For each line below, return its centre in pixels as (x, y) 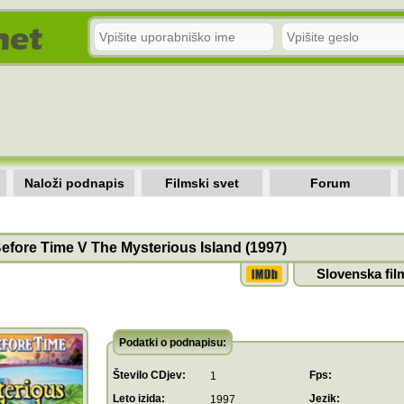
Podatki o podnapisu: (173, 343)
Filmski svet (202, 183)
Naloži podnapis (74, 183)
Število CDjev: (149, 375)
